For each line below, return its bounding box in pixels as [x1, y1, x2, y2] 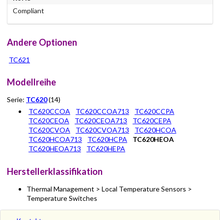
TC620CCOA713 [76, 107, 129, 116]
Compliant [12, 6, 44, 15]
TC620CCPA [135, 107, 174, 116]
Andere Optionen [7, 36, 77, 48]
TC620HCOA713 [28, 135, 82, 144]
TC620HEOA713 [28, 144, 81, 153]
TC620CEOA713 [75, 116, 127, 125]
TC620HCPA [87, 135, 127, 144]
